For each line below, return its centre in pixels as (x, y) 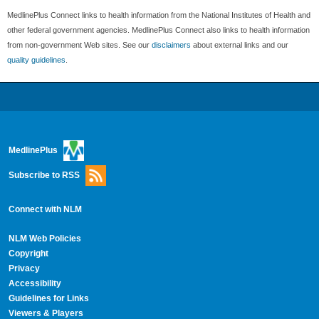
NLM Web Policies (45, 239)
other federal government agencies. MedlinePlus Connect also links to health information (158, 30)
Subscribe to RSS (44, 175)
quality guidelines (36, 60)
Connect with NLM (45, 210)
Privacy (24, 269)
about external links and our (240, 45)
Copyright (28, 254)
